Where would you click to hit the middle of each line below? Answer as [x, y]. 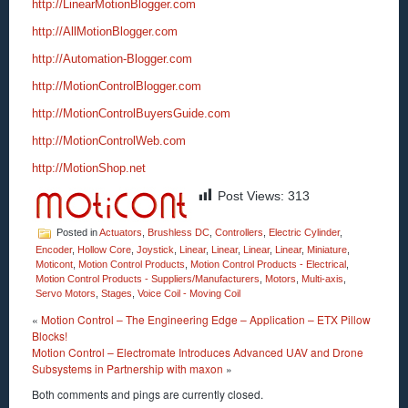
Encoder [54, 250]
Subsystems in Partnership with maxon [127, 369]
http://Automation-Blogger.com [112, 59]
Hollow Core [104, 250]
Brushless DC [178, 233]
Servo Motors [66, 294]
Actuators [121, 233]
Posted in [76, 233]
